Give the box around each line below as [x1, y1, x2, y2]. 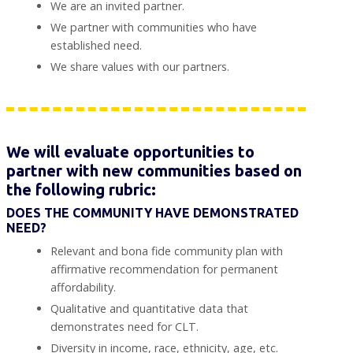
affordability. [50, 279, 116, 295]
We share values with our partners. [50, 58, 229, 74]
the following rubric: [6, 180, 156, 199]
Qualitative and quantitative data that [50, 300, 248, 316]
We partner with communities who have [50, 19, 257, 35]
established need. [50, 37, 142, 53]
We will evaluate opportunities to [6, 142, 255, 161]
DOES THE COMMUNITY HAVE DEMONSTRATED [6, 205, 299, 220]
